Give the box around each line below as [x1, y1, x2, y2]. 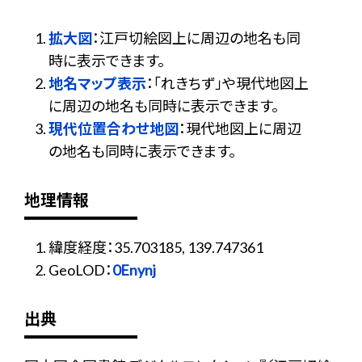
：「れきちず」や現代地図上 [146, 74, 309, 92]
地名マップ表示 [48, 74, 146, 92]
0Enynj [112, 261, 156, 279]
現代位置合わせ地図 [48, 120, 179, 137]
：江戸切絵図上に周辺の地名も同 [92, 29, 301, 47]
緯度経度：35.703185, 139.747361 [48, 238, 263, 256]
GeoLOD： [48, 261, 112, 279]
